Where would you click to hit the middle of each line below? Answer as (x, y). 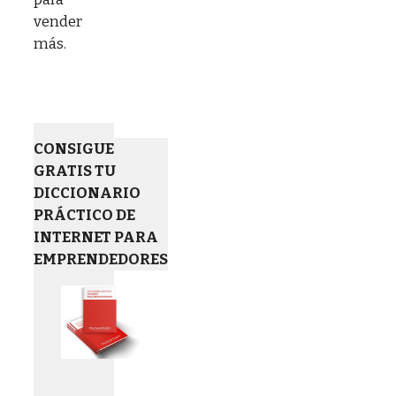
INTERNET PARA (96, 237)
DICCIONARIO (87, 193)
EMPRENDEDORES (101, 259)
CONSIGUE (74, 148)
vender (58, 21)
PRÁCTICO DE (84, 215)
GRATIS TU (75, 171)
